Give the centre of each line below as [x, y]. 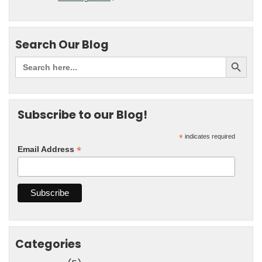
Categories [48, 244]
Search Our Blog [62, 45]
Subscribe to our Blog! [82, 115]
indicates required [209, 136]
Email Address [47, 149]
